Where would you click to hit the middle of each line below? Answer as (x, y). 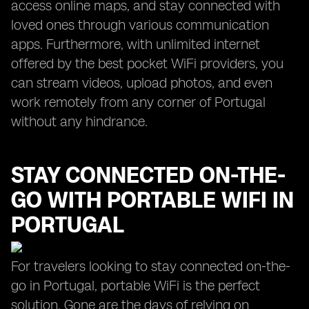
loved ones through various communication (140, 25)
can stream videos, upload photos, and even (142, 83)
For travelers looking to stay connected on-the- (151, 266)
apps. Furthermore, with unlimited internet (136, 44)
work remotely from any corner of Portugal (138, 102)
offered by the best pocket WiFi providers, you (147, 63)
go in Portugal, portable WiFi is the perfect (136, 286)
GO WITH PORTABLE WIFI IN (152, 200)
